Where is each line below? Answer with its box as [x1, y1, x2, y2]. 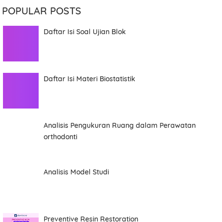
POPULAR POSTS [2, 4, 82, 17]
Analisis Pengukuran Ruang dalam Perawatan [44, 120, 196, 130]
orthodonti [44, 132, 78, 141]
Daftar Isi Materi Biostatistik [44, 74, 136, 83]
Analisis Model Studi [44, 167, 110, 177]
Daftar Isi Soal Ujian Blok [44, 27, 126, 37]
